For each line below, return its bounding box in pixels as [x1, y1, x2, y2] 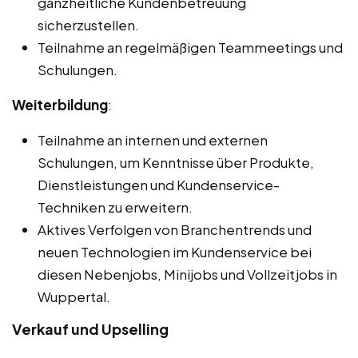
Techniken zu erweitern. [38, 198, 193, 217]
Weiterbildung [12, 96, 108, 114]
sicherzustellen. [38, 16, 139, 34]
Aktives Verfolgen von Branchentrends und [38, 221, 312, 239]
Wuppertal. [38, 288, 110, 306]
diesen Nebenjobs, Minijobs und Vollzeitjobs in [38, 265, 337, 284]
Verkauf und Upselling [12, 320, 169, 339]
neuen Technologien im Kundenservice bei [38, 243, 312, 261]
